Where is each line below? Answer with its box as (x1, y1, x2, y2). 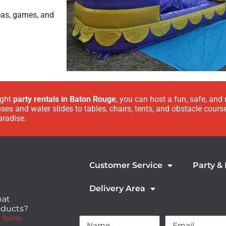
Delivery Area (89, 183, 145, 193)
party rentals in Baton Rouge (13, 94, 116, 104)
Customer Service (89, 160, 162, 170)
